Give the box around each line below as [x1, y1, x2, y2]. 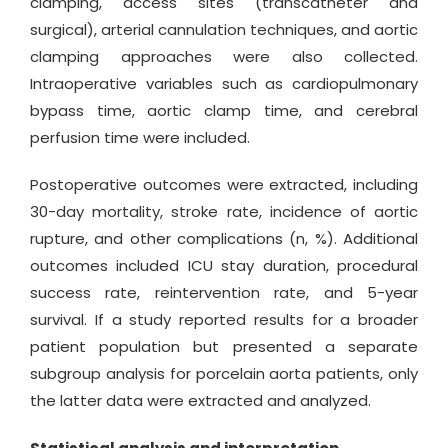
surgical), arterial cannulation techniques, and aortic [30, 19, 418, 41]
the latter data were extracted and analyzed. [30, 390, 371, 412]
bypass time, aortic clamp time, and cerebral [30, 100, 418, 122]
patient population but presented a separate [30, 336, 418, 358]
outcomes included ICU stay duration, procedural [30, 255, 418, 277]
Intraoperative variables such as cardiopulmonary [30, 73, 418, 95]
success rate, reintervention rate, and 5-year [30, 282, 418, 304]
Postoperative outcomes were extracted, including [30, 174, 418, 196]
